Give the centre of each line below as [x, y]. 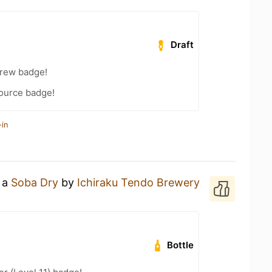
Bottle [181, 245]
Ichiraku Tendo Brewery [138, 182]
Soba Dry [35, 182]
